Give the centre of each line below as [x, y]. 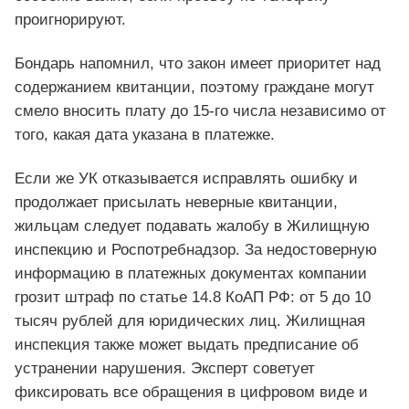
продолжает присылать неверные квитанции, [176, 203]
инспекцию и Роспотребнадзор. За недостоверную [196, 250]
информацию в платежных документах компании [191, 274]
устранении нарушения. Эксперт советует [165, 369]
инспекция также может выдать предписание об [187, 345]
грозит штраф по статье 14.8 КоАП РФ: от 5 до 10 [193, 298]
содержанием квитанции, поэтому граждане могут [194, 88]
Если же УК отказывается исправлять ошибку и [186, 179]
